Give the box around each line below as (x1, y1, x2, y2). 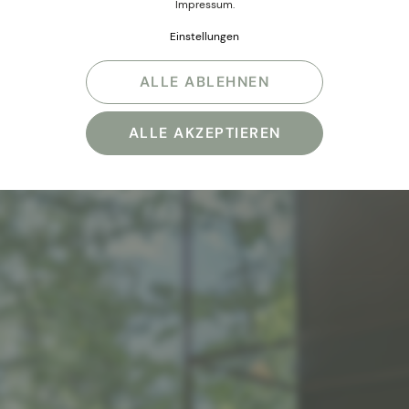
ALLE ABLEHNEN (139, 72, 270, 92)
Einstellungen (170, 29, 239, 45)
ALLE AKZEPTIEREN (128, 123, 281, 143)
